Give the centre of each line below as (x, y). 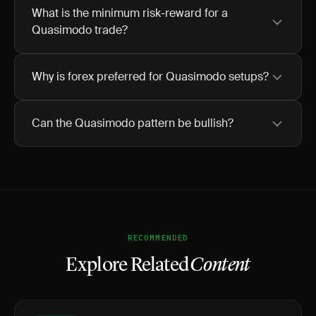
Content (220, 266)
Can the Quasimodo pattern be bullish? (133, 123)
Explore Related (128, 266)
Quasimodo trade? (80, 30)
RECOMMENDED (158, 237)
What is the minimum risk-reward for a (130, 13)
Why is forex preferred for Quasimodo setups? (150, 77)
